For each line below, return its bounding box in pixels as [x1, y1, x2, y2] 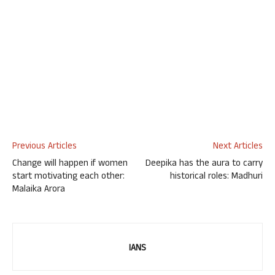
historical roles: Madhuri [170, 169, 263, 185]
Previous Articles [12, 139, 77, 155]
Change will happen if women [12, 157, 128, 172]
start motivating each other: [12, 169, 125, 185]
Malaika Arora [12, 182, 65, 198]
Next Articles [213, 139, 263, 155]
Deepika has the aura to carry [145, 157, 263, 172]
